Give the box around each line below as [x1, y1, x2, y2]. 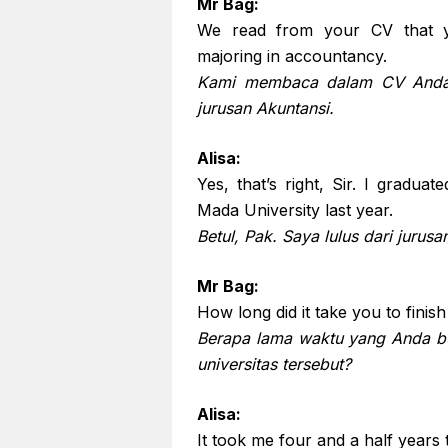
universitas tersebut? [197, 354, 351, 374]
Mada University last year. [197, 200, 393, 220]
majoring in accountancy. [197, 46, 387, 66]
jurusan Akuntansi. [197, 98, 334, 118]
